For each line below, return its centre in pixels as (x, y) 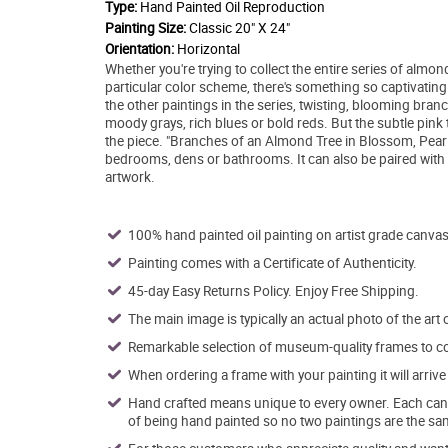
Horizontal (208, 48)
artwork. (129, 176)
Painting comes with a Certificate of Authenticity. (272, 262)
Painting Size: (145, 27)
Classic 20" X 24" (239, 27)
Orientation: (140, 48)
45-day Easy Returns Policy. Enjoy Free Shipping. (273, 290)
